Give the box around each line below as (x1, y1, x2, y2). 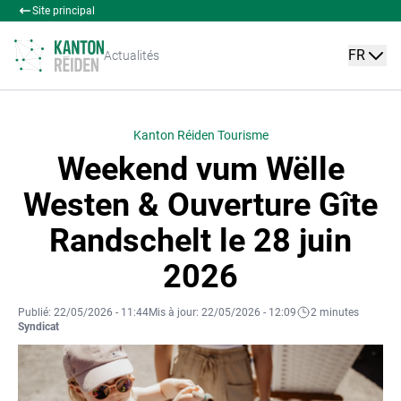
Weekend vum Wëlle (56, 149, 345, 188)
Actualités (104, 47, 159, 63)
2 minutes (311, 305, 359, 319)
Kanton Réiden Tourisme (132, 127, 269, 142)
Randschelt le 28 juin (49, 221, 352, 260)
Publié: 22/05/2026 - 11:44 (18, 305, 149, 319)
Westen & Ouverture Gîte (23, 185, 378, 224)
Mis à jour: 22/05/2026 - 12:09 (149, 305, 296, 319)
